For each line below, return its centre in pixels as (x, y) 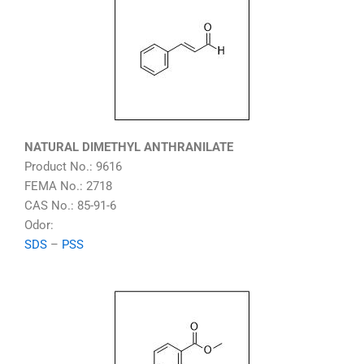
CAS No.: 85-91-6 (70, 206)
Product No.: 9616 (73, 167)
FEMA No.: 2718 (68, 186)
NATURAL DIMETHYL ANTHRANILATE (129, 147)
